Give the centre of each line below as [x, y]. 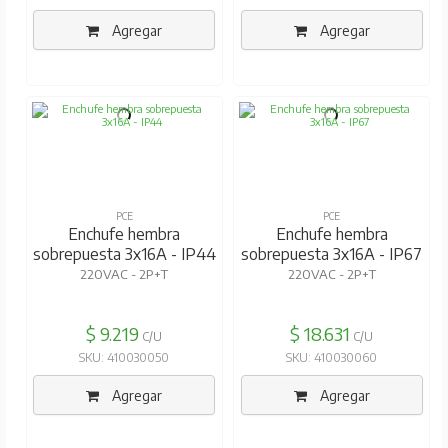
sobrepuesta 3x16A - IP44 [124, 254]
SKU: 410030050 [124, 358]
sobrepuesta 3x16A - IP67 [331, 254]
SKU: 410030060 [331, 358]
